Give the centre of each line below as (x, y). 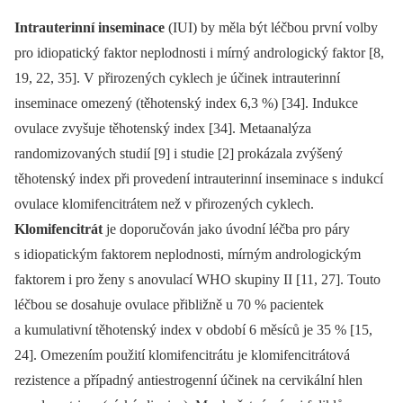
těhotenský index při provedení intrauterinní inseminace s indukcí (199, 178)
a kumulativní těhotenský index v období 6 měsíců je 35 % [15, (193, 329)
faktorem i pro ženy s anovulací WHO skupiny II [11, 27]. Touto (197, 279)
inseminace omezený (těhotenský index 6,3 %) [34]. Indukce (186, 103)
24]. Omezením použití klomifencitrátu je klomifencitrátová (182, 354)
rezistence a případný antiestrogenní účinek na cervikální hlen (188, 380)
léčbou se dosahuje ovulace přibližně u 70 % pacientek (169, 304)
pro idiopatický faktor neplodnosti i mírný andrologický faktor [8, (199, 52)
